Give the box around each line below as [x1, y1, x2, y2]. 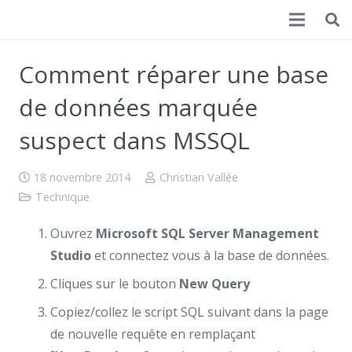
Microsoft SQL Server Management [96, 224, 319, 242]
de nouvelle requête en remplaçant [50, 324, 255, 343]
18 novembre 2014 [33, 170, 130, 185]
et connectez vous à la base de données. [91, 246, 329, 264]
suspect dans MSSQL [19, 124, 250, 156]
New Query [179, 274, 250, 292]
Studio [50, 246, 91, 264]
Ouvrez [50, 224, 96, 242]
